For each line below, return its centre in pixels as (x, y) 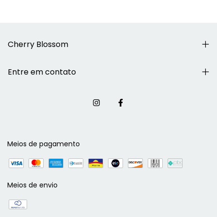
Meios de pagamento (44, 144)
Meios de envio (32, 185)
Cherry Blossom (38, 45)
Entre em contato (42, 72)
